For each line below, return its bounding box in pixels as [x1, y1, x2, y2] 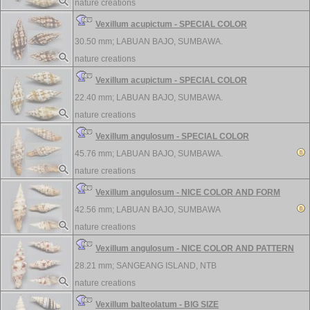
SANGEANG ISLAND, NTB [116, 261, 217, 271]
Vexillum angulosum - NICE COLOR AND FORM [95, 188, 280, 197]
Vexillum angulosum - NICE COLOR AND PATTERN [95, 244, 294, 253]
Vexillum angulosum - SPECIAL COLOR [95, 131, 249, 141]
